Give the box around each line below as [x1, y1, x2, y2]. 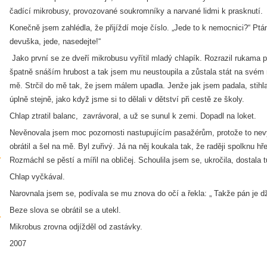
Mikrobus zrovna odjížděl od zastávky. [10, 222, 142, 231]
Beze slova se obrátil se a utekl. [10, 206, 121, 215]
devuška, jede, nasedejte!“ [10, 37, 101, 46]
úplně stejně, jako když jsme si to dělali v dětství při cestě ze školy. [10, 95, 244, 104]
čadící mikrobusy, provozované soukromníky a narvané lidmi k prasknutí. [10, 7, 265, 15]
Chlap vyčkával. [10, 172, 65, 181]
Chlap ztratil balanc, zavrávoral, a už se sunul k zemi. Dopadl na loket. [10, 111, 256, 120]
